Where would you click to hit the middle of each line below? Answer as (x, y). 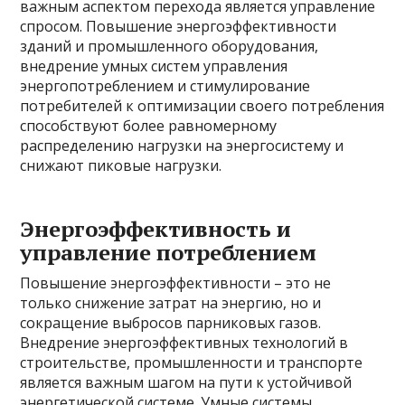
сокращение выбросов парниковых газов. (171, 323)
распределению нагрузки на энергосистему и (182, 146)
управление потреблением (169, 252)
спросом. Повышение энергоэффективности (179, 26)
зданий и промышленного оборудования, (170, 46)
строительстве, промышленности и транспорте (192, 363)
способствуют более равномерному (149, 126)
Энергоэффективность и (156, 229)
